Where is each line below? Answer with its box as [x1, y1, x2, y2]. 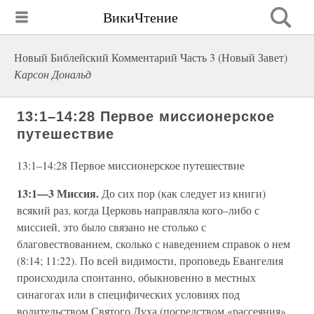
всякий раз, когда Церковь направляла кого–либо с [17, 203, 259, 217]
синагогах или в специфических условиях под [17, 287, 240, 301]
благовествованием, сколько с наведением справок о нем [17, 236, 290, 251]
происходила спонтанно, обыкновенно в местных [17, 270, 256, 285]
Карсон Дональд [14, 67, 91, 81]
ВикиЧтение [103, 7, 178, 27]
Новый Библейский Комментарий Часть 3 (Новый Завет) [14, 50, 287, 64]
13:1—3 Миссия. [17, 185, 102, 201]
